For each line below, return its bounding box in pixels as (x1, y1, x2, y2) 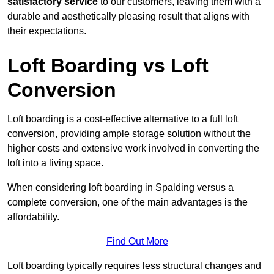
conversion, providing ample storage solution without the (7, 128, 251, 139)
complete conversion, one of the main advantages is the (7, 197, 248, 208)
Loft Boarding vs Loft (7, 54, 209, 77)
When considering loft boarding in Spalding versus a (7, 182, 234, 193)
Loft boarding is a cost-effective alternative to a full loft (7, 114, 238, 125)
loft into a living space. (7, 158, 103, 169)
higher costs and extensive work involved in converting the (7, 143, 259, 154)
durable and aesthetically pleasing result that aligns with (7, 11, 250, 22)
